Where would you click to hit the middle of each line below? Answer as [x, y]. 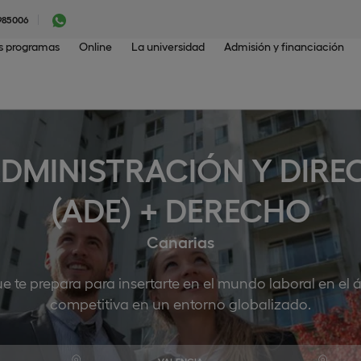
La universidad [168, 46]
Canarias [180, 241]
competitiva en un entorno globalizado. [180, 303]
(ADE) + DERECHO [180, 209]
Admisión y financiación [284, 46]
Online [95, 46]
